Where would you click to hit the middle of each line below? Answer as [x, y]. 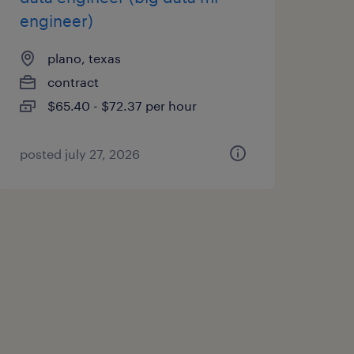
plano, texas [84, 58]
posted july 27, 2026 [79, 154]
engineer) [56, 21]
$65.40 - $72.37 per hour [122, 105]
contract [73, 82]
